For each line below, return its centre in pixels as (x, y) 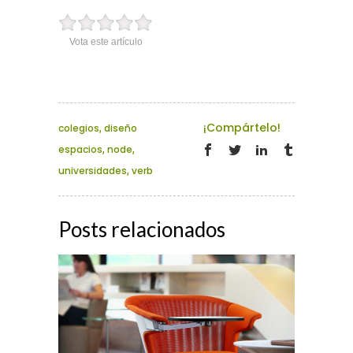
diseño (121, 128)
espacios (80, 150)
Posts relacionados (142, 230)
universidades (93, 171)
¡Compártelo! (242, 128)
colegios (79, 128)
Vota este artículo (106, 42)
